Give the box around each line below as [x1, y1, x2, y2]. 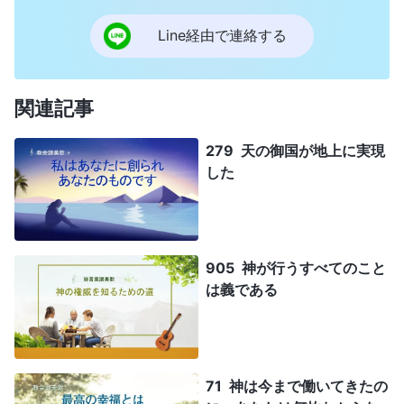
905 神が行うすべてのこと [206, 259, 386, 278]
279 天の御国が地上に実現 [206, 141, 385, 160]
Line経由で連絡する [158, 26, 287, 45]
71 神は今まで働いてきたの [206, 377, 388, 396]
